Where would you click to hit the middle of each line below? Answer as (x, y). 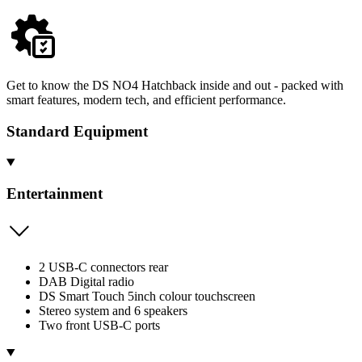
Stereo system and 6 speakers (113, 310)
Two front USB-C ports (99, 325)
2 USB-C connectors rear (103, 267)
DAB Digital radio (86, 281)
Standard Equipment (77, 131)
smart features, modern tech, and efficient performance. (146, 99)
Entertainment (55, 194)
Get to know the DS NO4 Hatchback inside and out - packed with (175, 85)
